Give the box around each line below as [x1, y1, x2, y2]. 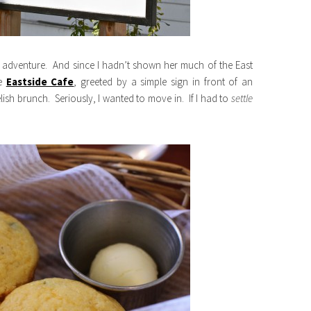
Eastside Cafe [6, 75, 74, 88]
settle [231, 92, 253, 105]
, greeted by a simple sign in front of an [74, 75, 253, 88]
